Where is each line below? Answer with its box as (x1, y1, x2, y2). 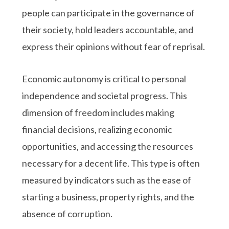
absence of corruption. (22, 208, 113, 219)
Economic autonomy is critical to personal (22, 73, 187, 84)
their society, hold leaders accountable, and (22, 24, 194, 35)
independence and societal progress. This (22, 89, 188, 101)
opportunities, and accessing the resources (22, 140, 194, 152)
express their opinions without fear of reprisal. (22, 40, 205, 52)
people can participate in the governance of (22, 7, 195, 18)
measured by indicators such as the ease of (22, 174, 192, 186)
